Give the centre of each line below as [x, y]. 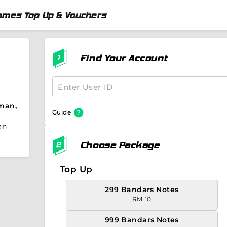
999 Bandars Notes [142, 220]
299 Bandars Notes [142, 189]
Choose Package [120, 145]
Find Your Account [123, 58]
